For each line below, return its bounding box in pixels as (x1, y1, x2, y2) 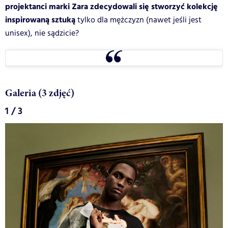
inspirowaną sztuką (5, 14, 75, 27)
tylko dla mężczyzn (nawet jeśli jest (75, 14, 202, 26)
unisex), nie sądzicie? (5, 27, 79, 40)
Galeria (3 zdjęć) (5, 86, 74, 100)
